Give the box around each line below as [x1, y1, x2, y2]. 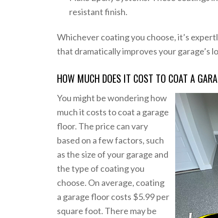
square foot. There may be [57, 205, 157, 217]
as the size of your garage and [57, 149, 169, 160]
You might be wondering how [57, 92, 167, 104]
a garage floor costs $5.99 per [57, 191, 170, 202]
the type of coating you [57, 163, 145, 174]
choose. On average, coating [57, 177, 165, 188]
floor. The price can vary [57, 121, 148, 132]
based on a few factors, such [57, 135, 164, 146]
